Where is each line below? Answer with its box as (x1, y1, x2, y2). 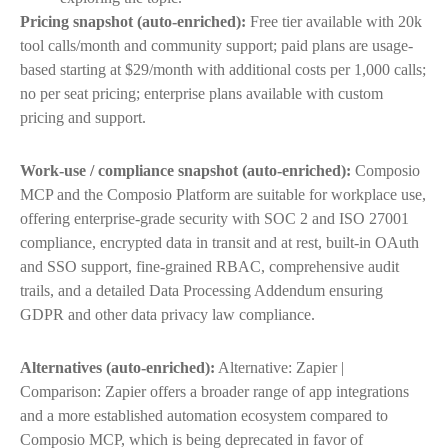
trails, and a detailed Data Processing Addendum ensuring (20, 282, 383, 300)
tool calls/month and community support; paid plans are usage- (20, 37, 413, 55)
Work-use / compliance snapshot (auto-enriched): (20, 162, 351, 180)
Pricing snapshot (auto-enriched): (20, 13, 246, 31)
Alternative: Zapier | (215, 358, 344, 376)
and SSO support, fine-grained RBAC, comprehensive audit (20, 258, 399, 276)
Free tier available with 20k (246, 13, 422, 31)
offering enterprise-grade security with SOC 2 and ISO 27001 (20, 210, 409, 228)
